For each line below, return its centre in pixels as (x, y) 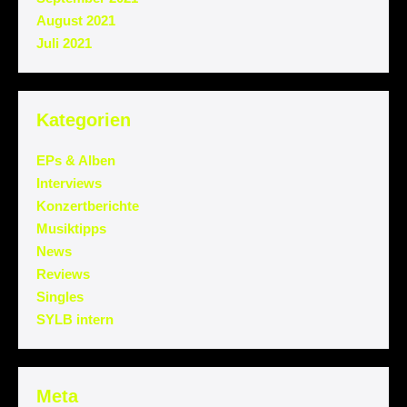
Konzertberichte (88, 205)
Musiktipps (71, 228)
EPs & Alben (76, 160)
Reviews (63, 273)
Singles (60, 296)
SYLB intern (75, 319)
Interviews (69, 183)
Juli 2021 (64, 43)
